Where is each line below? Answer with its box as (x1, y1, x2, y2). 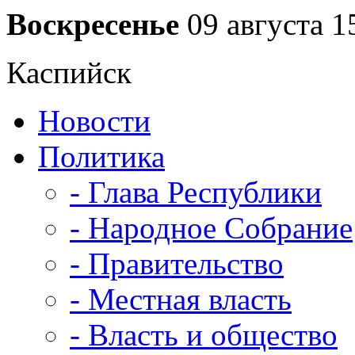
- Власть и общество (70, 318, 338, 352)
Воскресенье (6, 7, 179, 41)
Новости (38, 104, 151, 138)
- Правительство (70, 246, 284, 281)
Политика (38, 139, 165, 174)
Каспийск (6, 55, 132, 90)
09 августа (187, 7, 323, 41)
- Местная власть (70, 282, 292, 316)
